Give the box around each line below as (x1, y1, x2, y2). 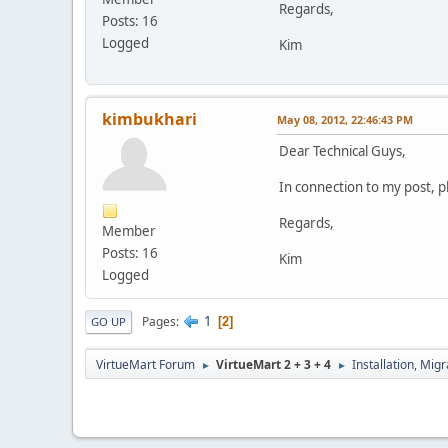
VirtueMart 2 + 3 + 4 (216, 356, 331, 374)
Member (102, 222, 156, 241)
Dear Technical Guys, (279, 142, 406, 161)
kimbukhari (102, 108, 197, 131)
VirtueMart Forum (96, 356, 195, 374)
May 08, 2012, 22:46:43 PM (277, 112, 413, 128)
